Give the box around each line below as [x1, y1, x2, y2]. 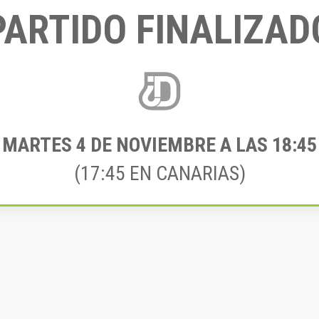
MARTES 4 [2, 133, 86, 157]
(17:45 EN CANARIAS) [73, 162, 246, 185]
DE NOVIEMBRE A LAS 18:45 [86, 133, 317, 157]
